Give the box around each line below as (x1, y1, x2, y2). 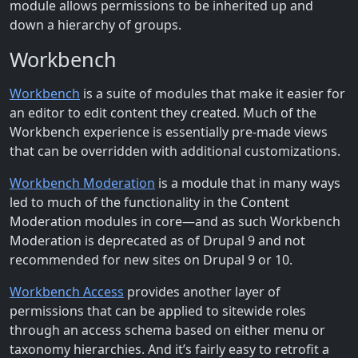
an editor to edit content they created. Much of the (10, 103, 316, 121)
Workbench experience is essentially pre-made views (10, 122, 328, 141)
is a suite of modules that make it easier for (80, 84, 345, 102)
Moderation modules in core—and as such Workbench (10, 212, 340, 230)
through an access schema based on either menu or (10, 320, 325, 339)
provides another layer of (124, 282, 280, 300)
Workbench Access (10, 282, 124, 300)
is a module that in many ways (155, 173, 340, 192)
